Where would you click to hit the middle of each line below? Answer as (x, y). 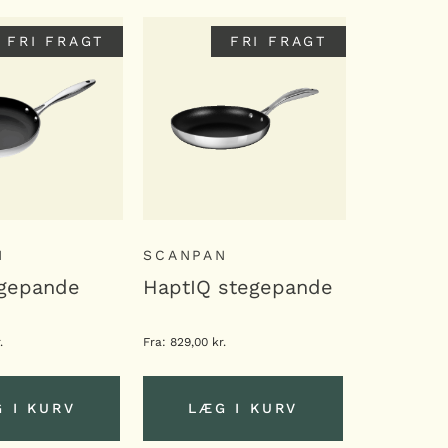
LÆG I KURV (243, 408)
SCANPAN (185, 254)
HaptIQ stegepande (238, 286)
